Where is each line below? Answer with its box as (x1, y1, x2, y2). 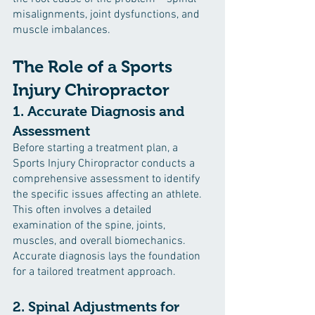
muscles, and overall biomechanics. (13, 234, 188, 248)
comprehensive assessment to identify (13, 172, 202, 186)
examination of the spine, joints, (13, 219, 168, 233)
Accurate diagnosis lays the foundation (13, 250, 203, 264)
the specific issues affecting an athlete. (13, 188, 205, 202)
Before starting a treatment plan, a (13, 141, 181, 155)
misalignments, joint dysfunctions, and (13, 8, 202, 22)
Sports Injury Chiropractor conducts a (13, 157, 198, 171)
